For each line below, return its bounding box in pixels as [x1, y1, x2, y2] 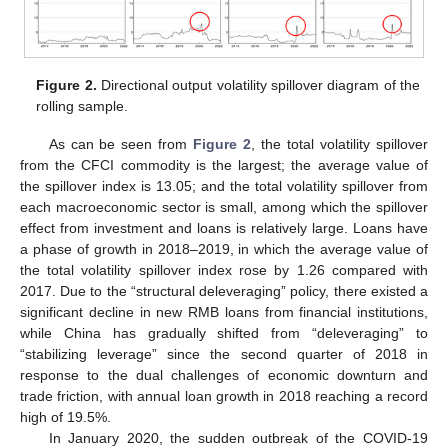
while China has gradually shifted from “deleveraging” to [20, 325, 428, 341]
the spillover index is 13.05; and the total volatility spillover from [20, 178, 428, 194]
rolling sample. [36, 97, 129, 114]
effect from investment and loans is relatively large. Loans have [20, 220, 428, 236]
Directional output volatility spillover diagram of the [96, 76, 420, 93]
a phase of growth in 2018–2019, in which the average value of [20, 241, 428, 257]
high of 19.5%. [20, 409, 111, 425]
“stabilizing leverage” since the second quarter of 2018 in [20, 346, 428, 362]
